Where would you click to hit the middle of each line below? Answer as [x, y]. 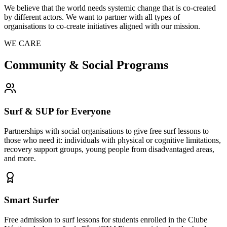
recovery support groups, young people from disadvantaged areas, [109, 149]
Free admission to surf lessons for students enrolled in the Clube [106, 220]
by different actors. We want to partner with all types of [92, 17]
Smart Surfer [31, 200]
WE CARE [23, 44]
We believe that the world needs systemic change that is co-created [110, 8]
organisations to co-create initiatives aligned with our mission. [102, 26]
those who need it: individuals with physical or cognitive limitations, [112, 140]
